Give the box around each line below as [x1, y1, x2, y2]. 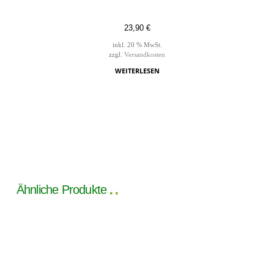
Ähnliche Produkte [16, 183, 107, 197]
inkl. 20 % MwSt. [112, 42, 162, 49]
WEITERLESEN [114, 66, 160, 76]
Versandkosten [124, 51, 165, 59]
